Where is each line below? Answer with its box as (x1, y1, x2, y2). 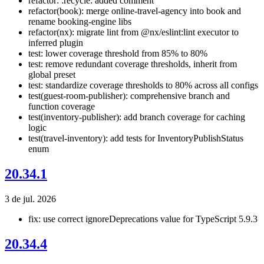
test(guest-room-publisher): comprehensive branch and (28, 91, 230, 101)
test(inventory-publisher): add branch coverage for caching (28, 112, 245, 123)
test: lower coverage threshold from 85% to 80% (28, 48, 207, 59)
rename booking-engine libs (28, 16, 131, 27)
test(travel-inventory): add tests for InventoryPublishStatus (28, 133, 243, 144)
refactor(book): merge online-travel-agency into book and (28, 6, 241, 16)
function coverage (28, 101, 95, 112)
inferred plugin (28, 38, 83, 48)
